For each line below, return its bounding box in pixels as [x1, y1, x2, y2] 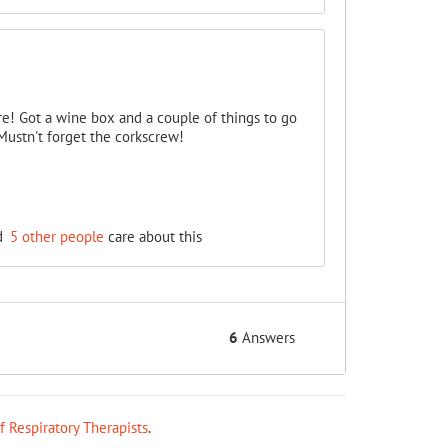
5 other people [9, 227, 104, 246]
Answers [238, 328, 295, 347]
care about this [103, 227, 202, 246]
